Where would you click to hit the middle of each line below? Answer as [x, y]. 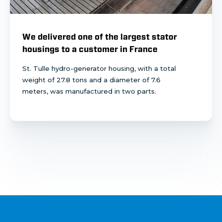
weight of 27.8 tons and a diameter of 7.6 [91, 80]
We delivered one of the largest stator [100, 37]
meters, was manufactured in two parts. [89, 91]
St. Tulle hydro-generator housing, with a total [99, 68]
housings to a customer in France [90, 49]
